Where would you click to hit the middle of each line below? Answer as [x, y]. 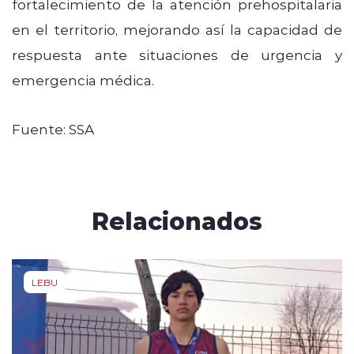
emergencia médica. [83, 79]
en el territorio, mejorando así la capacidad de [177, 29]
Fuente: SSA [53, 128]
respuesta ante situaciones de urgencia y [177, 54]
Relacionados [177, 220]
